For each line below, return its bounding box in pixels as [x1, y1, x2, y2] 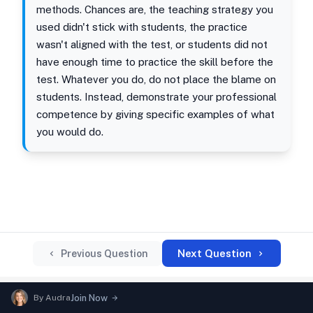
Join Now [71, 292, 108, 303]
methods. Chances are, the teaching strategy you [36, 3, 273, 15]
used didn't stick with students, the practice [36, 21, 247, 33]
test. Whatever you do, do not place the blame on [36, 73, 276, 85]
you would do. [36, 126, 103, 138]
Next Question [177, 247, 252, 259]
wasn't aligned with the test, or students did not [36, 38, 268, 50]
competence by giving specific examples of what [36, 108, 275, 120]
